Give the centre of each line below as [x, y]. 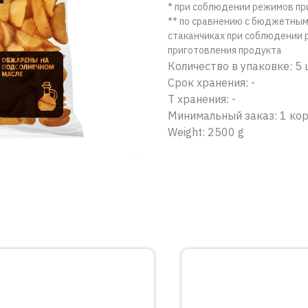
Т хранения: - [202, 99]
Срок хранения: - [211, 82]
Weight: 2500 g [206, 132]
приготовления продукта [225, 50]
